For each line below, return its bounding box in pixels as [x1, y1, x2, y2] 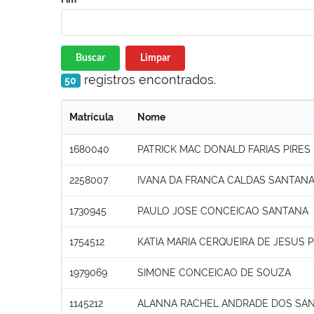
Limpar [139, 53, 170, 63]
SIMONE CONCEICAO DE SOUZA [137, 266, 291, 278]
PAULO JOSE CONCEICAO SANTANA [137, 205, 308, 217]
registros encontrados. [80, 71, 216, 87]
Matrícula [69, 111, 114, 123]
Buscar [76, 53, 105, 63]
